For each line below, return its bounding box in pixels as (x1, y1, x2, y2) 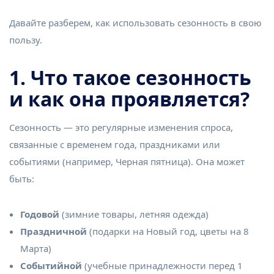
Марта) (20, 242, 51, 254)
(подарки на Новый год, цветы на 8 (87, 224, 249, 237)
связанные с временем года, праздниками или (9, 138, 220, 150)
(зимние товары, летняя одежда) (59, 207, 209, 220)
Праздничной (20, 224, 87, 237)
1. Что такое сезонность (9, 64, 251, 91)
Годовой (20, 207, 59, 220)
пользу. (9, 33, 42, 46)
